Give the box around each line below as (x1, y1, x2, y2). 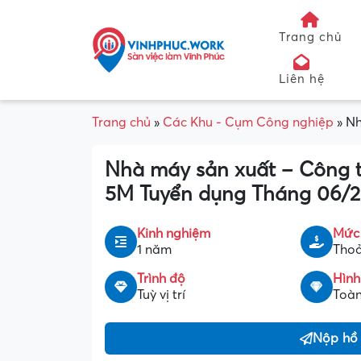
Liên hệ (279, 73, 325, 85)
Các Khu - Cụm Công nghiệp (163, 115, 334, 130)
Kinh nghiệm (137, 226, 210, 241)
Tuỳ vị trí (137, 288, 185, 302)
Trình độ (137, 272, 185, 286)
